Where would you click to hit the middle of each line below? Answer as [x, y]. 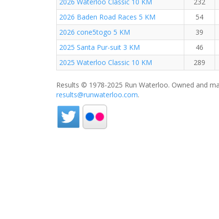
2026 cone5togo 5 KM [95, 32]
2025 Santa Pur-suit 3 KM [99, 47]
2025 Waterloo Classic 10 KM [106, 62]
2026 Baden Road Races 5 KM [107, 17]
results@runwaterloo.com [97, 95]
